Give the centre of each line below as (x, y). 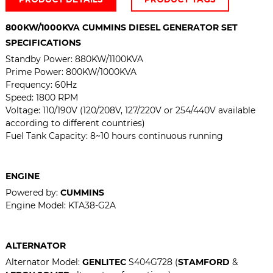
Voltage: (24, 110)
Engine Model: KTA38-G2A (60, 205)
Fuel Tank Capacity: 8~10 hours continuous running (114, 136)
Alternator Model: (44, 262)
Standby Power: (40, 59)
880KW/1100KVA (109, 59)
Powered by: (33, 193)
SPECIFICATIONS (43, 43)
